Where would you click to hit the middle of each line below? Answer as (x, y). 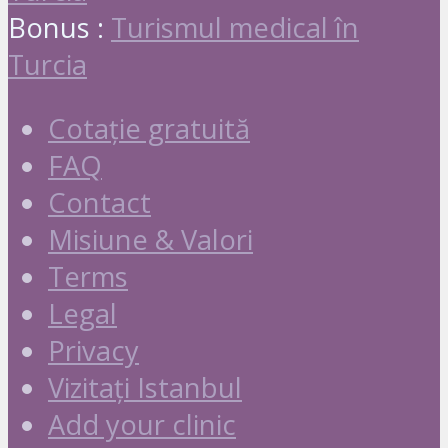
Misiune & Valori (150, 239)
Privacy (93, 350)
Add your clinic (142, 424)
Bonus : (59, 27)
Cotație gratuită (149, 128)
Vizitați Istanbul (145, 387)
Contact (99, 202)
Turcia (47, 64)
